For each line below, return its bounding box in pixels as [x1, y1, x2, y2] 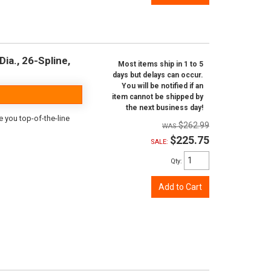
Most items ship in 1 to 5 [118, 60, 203, 68]
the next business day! [126, 103, 203, 112]
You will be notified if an [122, 82, 203, 90]
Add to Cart [158, 182, 202, 192]
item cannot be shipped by [112, 93, 203, 101]
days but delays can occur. [113, 71, 203, 79]
